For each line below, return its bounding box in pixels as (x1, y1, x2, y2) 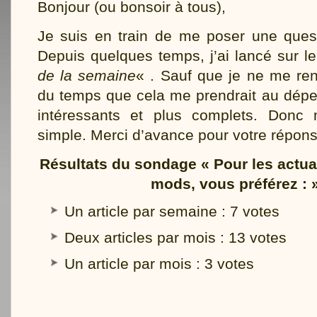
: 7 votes (217, 203, 279, 219)
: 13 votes (216, 229, 287, 246)
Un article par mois (64, 255, 192, 272)
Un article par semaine (64, 203, 217, 219)
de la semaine (37, 67, 137, 83)
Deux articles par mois (64, 229, 216, 246)
